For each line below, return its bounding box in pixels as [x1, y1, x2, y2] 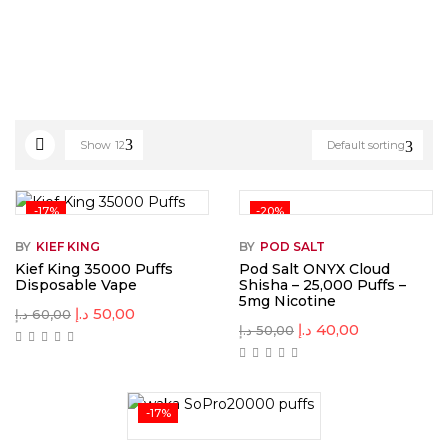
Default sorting [327, 138, 405, 152]
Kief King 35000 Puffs [15, 260, 173, 278]
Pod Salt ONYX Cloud [239, 260, 390, 278]
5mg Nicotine [239, 292, 336, 310]
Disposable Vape [15, 276, 137, 294]
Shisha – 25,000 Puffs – [239, 276, 406, 294]
